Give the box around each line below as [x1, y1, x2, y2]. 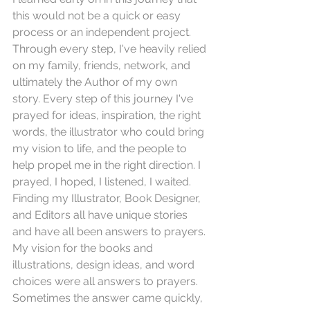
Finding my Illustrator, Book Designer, [12, 191, 203, 205]
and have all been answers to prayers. [12, 224, 208, 238]
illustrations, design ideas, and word [12, 257, 197, 271]
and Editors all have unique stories [12, 208, 190, 221]
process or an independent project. [12, 25, 194, 39]
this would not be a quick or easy [12, 8, 183, 22]
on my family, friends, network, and [12, 58, 193, 72]
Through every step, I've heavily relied [12, 42, 209, 55]
